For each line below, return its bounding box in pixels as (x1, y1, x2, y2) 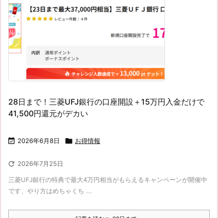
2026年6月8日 (18, 136, 60, 145)
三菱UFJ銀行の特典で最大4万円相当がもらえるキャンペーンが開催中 (8, 175, 207, 183)
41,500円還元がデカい (8, 108, 88, 118)
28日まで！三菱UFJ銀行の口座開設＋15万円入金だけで (8, 96, 204, 107)
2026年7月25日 (18, 159, 63, 167)
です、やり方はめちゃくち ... (8, 186, 92, 195)
